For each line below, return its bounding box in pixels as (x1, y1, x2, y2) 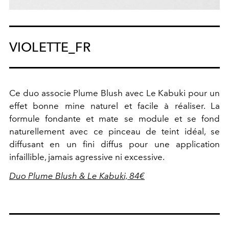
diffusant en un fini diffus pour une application (9, 139, 220, 150)
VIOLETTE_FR (9, 39, 90, 55)
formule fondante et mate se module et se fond (9, 113, 220, 124)
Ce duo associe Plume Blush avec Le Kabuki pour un (9, 88, 220, 99)
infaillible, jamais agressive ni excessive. (9, 152, 165, 163)
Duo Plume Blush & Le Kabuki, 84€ (9, 171, 145, 181)
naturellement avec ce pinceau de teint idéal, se (9, 126, 220, 137)
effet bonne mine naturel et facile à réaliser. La (9, 101, 220, 111)
